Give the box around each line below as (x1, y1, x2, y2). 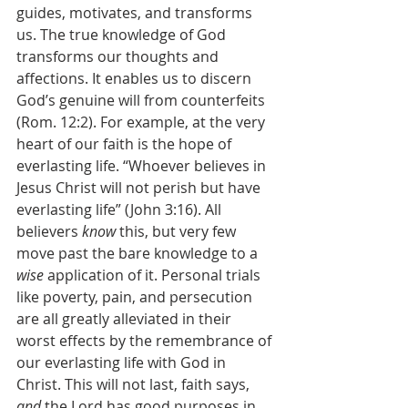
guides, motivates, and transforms (16, 3, 256, 23)
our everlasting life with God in (16, 352, 229, 372)
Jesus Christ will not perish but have (16, 178, 264, 198)
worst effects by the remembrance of (16, 331, 275, 351)
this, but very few (119, 221, 240, 241)
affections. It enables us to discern (16, 68, 255, 88)
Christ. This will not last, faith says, (16, 374, 253, 394)
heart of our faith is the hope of (16, 134, 235, 154)
